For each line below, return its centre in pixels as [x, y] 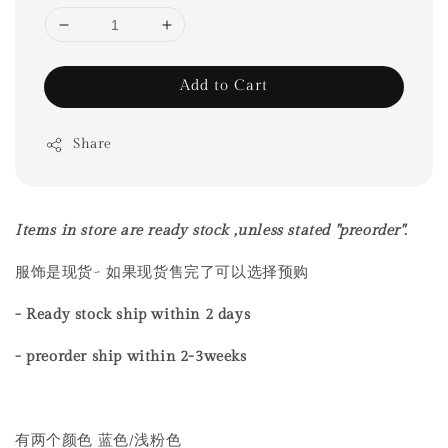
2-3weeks [213, 357]
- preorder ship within [97, 357]
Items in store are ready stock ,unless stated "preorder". [213, 231]
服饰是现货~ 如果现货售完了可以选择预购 [162, 273]
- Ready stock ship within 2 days [135, 315]
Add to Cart [224, 86]
